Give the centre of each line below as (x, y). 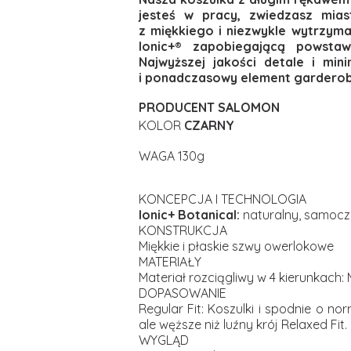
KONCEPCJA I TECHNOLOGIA (222, 199)
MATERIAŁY (170, 262)
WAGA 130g (171, 156)
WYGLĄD (163, 340)
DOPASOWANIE (182, 293)
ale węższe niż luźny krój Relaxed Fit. (242, 324)
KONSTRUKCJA (183, 230)
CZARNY (207, 125)
